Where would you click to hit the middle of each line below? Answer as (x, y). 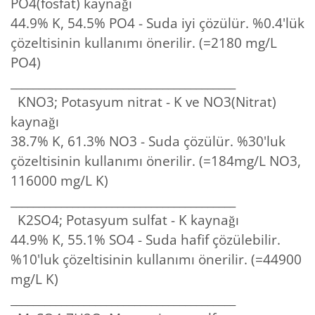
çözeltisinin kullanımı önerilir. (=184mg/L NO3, (156, 161)
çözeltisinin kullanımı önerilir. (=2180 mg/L (144, 43)
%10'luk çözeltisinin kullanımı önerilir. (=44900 (156, 259)
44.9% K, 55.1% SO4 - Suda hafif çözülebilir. (146, 239)
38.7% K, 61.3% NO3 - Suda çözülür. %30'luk (148, 141)
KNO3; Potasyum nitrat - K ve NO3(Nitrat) (143, 102)
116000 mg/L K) (59, 180)
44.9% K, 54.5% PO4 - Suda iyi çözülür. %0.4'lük (157, 23)
